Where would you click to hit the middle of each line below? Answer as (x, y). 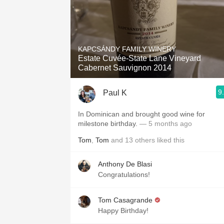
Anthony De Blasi (125, 164)
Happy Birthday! (123, 210)
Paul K (115, 92)
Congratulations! (124, 174)
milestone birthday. (109, 123)
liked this (170, 140)
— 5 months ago (166, 123)
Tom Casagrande (125, 200)
